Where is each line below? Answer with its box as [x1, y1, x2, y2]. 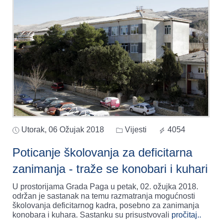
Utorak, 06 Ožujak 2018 [21, 125, 104, 134]
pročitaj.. [171, 210, 201, 219]
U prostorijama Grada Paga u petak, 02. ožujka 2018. [12, 182, 198, 191]
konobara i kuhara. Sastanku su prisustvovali [12, 210, 171, 219]
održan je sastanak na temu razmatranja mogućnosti [12, 191, 195, 200]
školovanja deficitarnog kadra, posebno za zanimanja [12, 201, 199, 210]
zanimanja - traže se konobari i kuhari [69, 162, 208, 175]
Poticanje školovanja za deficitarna [12, 145, 192, 159]
